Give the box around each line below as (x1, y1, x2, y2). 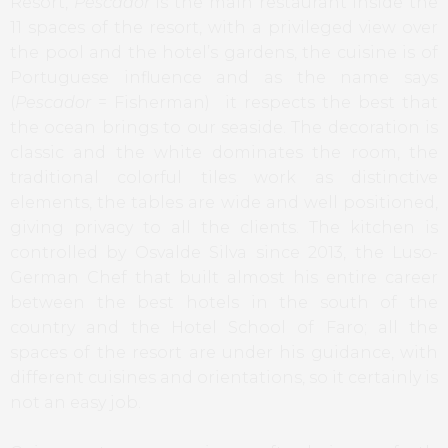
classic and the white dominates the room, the (10, 142, 438, 162)
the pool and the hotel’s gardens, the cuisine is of (10, 42, 438, 62)
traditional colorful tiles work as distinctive (10, 167, 438, 187)
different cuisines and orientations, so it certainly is (10, 367, 438, 387)
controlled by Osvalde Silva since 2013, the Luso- (10, 242, 438, 262)
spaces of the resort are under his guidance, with (10, 342, 438, 362)
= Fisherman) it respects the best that (91, 92, 438, 112)
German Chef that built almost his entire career (10, 267, 438, 287)
